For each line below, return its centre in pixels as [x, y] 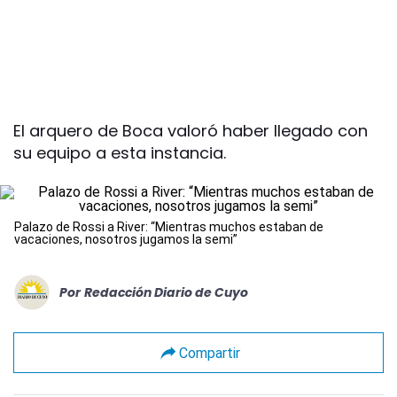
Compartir [209, 353]
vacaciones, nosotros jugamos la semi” [126, 240]
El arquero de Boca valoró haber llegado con [191, 131]
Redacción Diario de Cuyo [166, 292]
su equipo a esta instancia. [120, 153]
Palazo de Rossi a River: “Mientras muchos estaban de [169, 227]
